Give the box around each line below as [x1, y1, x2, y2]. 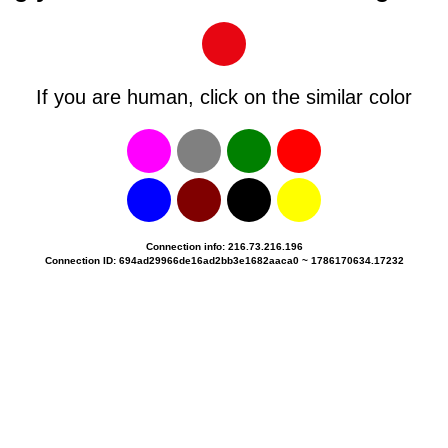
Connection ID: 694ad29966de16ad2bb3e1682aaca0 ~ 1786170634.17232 [44, 255, 404, 267]
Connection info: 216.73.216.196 [145, 241, 303, 253]
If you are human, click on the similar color [36, 86, 412, 109]
